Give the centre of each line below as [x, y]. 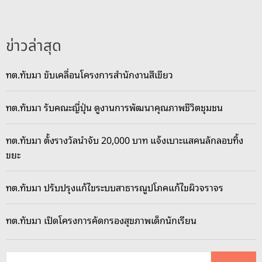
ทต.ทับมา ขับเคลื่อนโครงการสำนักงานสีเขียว [89, 75]
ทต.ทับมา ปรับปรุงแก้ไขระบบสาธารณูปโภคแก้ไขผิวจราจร [115, 187]
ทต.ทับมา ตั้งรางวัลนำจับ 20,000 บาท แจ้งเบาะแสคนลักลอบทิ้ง [125, 140]
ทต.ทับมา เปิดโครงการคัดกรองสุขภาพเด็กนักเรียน [101, 220]
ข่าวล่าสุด [34, 46]
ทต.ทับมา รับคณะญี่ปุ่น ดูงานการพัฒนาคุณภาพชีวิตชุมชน [114, 107]
